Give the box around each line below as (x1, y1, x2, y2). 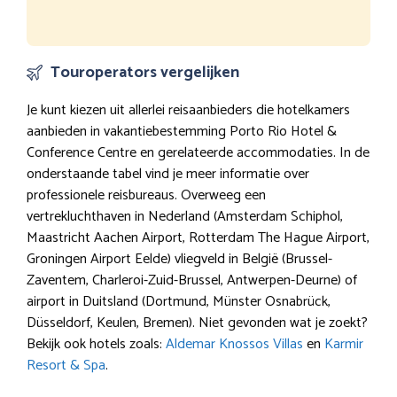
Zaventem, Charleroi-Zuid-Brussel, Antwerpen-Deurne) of (27, 268, 357, 292)
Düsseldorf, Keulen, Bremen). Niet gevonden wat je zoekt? (27, 310, 368, 335)
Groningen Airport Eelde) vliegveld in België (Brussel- (27, 246, 332, 271)
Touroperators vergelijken (51, 58, 239, 86)
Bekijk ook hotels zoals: (27, 331, 166, 356)
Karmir (324, 331, 363, 356)
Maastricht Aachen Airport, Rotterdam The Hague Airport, (27, 225, 370, 250)
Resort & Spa (27, 353, 105, 378)
